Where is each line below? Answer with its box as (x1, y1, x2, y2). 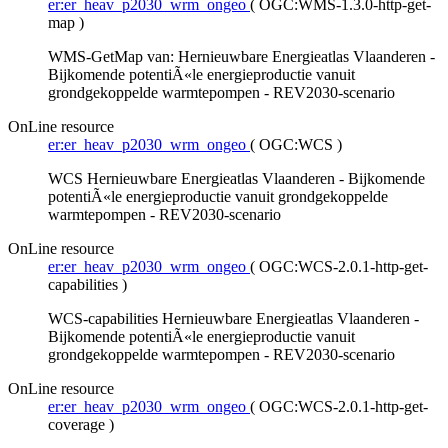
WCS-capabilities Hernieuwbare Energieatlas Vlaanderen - (48, 309, 419, 327)
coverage (48, 415, 109, 433)
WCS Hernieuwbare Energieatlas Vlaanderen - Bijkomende (48, 169, 425, 187)
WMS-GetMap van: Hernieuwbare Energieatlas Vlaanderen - (48, 47, 435, 65)
